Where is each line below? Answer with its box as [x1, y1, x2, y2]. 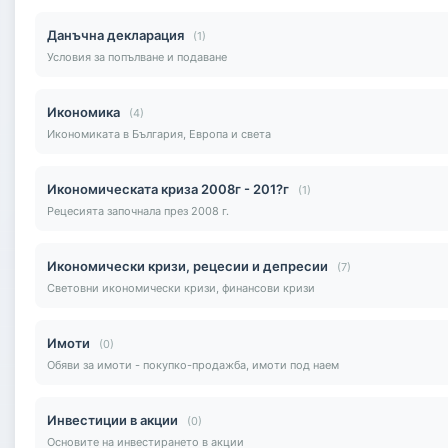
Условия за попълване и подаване [47, 49, 227, 64]
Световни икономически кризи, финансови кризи [47, 280, 315, 295]
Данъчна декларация [47, 26, 184, 43]
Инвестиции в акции [47, 411, 178, 428]
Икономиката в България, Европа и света [47, 126, 271, 141]
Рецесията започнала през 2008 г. [47, 203, 229, 218]
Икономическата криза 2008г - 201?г [47, 180, 289, 197]
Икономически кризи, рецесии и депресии [47, 257, 328, 274]
